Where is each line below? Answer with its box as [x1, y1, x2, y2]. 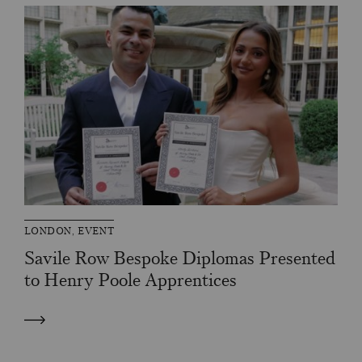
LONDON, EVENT [24, 225, 115, 238]
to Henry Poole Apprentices [24, 268, 238, 293]
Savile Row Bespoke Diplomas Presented [24, 246, 336, 271]
